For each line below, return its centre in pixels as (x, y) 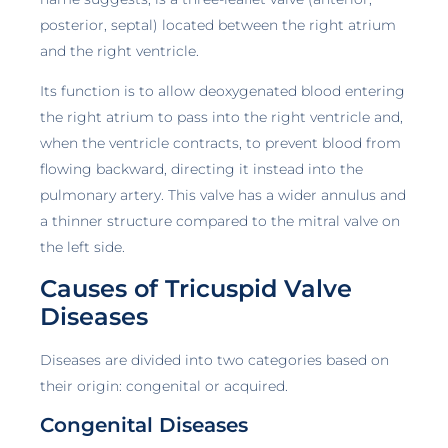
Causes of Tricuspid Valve (196, 288)
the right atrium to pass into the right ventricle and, (221, 117)
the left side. (82, 247)
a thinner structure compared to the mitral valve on (220, 221)
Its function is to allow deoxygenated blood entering (222, 91)
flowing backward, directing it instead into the (201, 169)
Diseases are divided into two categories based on (214, 359)
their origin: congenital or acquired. (164, 385)
